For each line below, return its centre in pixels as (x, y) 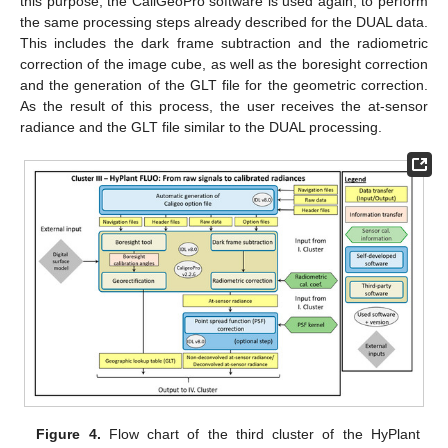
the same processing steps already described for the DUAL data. (224, 21)
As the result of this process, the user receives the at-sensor (224, 105)
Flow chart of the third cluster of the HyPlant (260, 434)
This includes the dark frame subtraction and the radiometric (224, 42)
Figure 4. (68, 434)
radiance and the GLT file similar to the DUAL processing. (201, 126)
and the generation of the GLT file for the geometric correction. (224, 84)
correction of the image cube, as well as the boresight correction (224, 63)
